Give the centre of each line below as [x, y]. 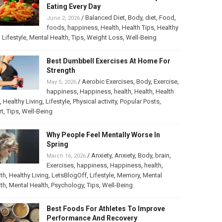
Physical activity [95, 102]
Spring [57, 144]
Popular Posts [139, 102]
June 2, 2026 [63, 18]
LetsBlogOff [69, 175]
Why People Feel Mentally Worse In [103, 135]
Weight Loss [105, 38]
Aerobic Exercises [107, 82]
